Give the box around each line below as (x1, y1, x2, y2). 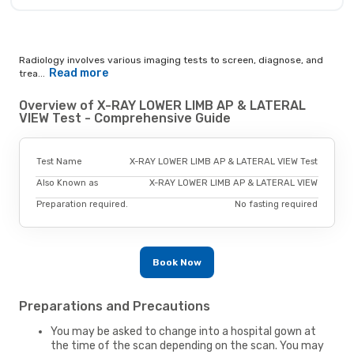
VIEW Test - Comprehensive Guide (19, 111, 231, 126)
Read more (48, 66, 108, 81)
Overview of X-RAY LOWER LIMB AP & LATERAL (19, 98, 306, 114)
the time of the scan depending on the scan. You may (51, 338, 324, 352)
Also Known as (36, 177, 98, 188)
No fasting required (235, 198, 318, 209)
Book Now (153, 256, 201, 268)
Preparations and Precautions (19, 298, 210, 314)
